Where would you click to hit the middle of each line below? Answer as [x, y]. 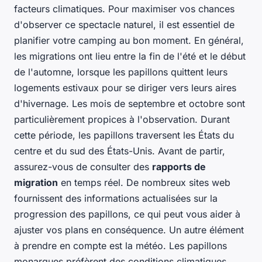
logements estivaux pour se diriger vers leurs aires [125, 88]
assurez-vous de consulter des [83, 167]
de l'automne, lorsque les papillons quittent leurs [121, 72]
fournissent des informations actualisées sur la [116, 199]
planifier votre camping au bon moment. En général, [129, 41]
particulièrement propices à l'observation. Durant [122, 120]
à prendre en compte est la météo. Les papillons [120, 246]
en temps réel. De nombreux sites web [144, 183]
